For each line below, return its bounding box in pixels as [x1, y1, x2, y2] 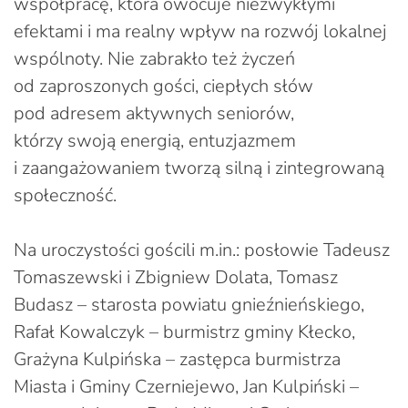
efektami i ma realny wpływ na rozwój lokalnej [14, 18, 387, 44]
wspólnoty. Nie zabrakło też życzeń [14, 46, 295, 71]
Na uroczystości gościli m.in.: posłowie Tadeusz [14, 237, 390, 262]
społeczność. [14, 182, 117, 208]
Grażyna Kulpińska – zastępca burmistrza [14, 346, 341, 372]
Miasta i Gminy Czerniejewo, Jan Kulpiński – [14, 373, 359, 399]
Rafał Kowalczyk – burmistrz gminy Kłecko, [14, 319, 355, 344]
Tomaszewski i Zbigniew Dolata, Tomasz [14, 264, 338, 290]
